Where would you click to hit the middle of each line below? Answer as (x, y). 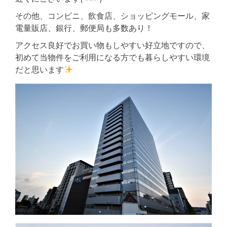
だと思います (40, 70)
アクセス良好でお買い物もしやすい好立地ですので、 (112, 45)
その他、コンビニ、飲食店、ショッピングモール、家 (112, 16)
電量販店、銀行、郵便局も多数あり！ (84, 28)
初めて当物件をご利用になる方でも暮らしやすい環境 (112, 58)
